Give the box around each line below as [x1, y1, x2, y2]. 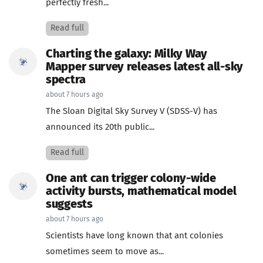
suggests [46, 198, 93, 210]
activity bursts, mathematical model [46, 186, 237, 197]
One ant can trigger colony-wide [46, 173, 216, 184]
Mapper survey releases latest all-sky [46, 61, 243, 73]
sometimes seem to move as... [46, 247, 164, 256]
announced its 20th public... [46, 123, 154, 131]
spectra [46, 74, 86, 86]
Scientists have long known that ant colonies [46, 231, 223, 240]
